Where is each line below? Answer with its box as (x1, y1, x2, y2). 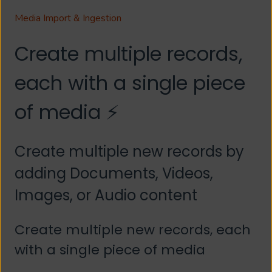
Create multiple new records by (15, 141, 244, 161)
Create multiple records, (15, 40, 242, 68)
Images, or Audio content (15, 185, 197, 205)
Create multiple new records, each (15, 220, 251, 240)
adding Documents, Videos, (15, 163, 213, 183)
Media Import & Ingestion (15, 12, 121, 25)
